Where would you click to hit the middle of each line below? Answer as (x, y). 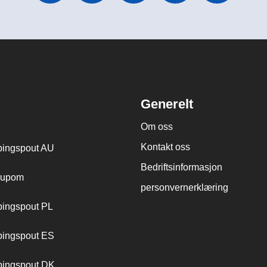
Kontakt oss (165, 147)
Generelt (167, 104)
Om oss (157, 126)
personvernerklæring (184, 187)
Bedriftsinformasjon (181, 167)
